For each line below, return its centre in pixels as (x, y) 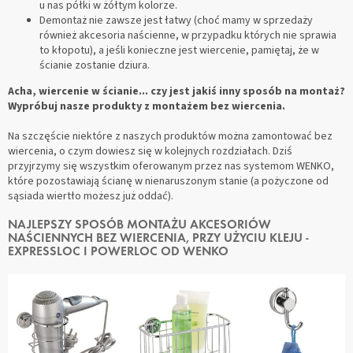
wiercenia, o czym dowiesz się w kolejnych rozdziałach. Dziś (150, 151)
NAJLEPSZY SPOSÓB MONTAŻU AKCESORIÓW (139, 225)
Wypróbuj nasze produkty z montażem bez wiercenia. (147, 106)
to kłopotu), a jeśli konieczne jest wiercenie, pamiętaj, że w (179, 50)
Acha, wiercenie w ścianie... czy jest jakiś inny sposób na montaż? (176, 91)
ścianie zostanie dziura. (95, 65)
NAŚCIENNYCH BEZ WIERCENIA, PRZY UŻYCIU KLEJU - (158, 238)
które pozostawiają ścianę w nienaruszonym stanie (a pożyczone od (168, 181)
